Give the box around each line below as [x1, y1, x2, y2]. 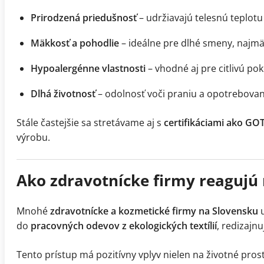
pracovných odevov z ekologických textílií [31, 219, 217, 233]
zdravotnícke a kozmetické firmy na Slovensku [50, 204, 258, 218]
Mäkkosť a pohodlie [31, 37, 119, 50]
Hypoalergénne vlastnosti [31, 62, 146, 75]
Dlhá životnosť [31, 87, 95, 101]
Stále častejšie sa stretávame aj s [16, 116, 164, 130]
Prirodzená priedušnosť [31, 11, 137, 25]
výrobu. [16, 131, 50, 144]
